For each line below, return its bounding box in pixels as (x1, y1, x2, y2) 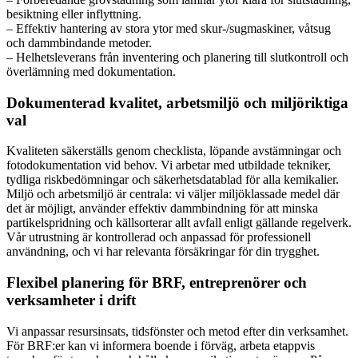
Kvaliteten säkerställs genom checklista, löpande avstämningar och (6, 144, 341, 158)
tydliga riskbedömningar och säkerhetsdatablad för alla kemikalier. (6, 173, 339, 187)
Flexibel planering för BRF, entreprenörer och (6, 274, 307, 292)
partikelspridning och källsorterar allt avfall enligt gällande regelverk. (6, 216, 352, 230)
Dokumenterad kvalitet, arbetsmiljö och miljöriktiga (6, 93, 348, 111)
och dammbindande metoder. (6, 36, 152, 50)
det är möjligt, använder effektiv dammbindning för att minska (6, 201, 318, 216)
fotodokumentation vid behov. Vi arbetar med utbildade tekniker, (6, 158, 331, 173)
